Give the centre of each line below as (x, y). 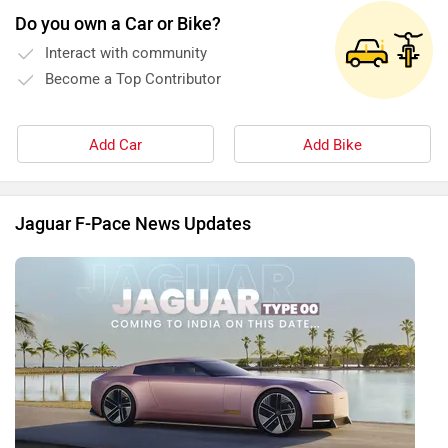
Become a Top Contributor (133, 79)
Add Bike (332, 145)
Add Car (115, 145)
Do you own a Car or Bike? (118, 24)
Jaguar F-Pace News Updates (133, 224)
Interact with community (126, 53)
